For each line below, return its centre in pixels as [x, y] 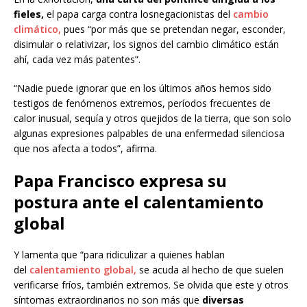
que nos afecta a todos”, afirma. [85, 148]
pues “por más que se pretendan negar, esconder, [175, 29]
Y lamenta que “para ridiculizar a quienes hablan [119, 254]
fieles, [30, 14]
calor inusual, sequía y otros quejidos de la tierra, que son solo [152, 118]
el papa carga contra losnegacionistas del [140, 14]
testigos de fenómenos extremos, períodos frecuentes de [142, 103]
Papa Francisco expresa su [120, 180]
